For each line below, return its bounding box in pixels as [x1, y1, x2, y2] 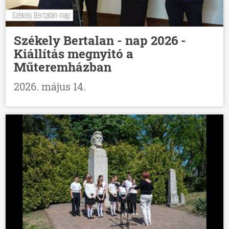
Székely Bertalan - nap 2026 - [14, 32, 187, 49]
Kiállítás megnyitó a [14, 45, 134, 62]
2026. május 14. [14, 79, 86, 93]
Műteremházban [14, 58, 112, 75]
